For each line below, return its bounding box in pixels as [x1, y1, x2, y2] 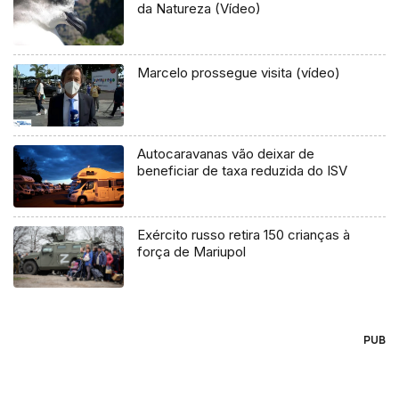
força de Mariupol [137, 242, 247, 260]
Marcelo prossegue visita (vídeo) [137, 63, 341, 81]
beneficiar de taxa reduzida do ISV [137, 161, 348, 179]
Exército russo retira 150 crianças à [137, 225, 351, 243]
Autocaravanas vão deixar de [137, 144, 315, 162]
